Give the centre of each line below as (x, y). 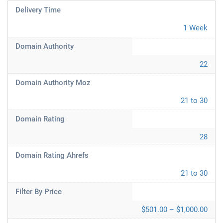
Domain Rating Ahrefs (52, 155)
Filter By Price (39, 192)
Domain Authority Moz (53, 83)
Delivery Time (38, 10)
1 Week (195, 28)
